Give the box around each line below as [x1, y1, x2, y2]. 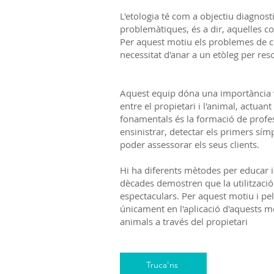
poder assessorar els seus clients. [120, 138, 259, 150]
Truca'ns [146, 259, 178, 270]
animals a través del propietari [120, 215, 248, 228]
